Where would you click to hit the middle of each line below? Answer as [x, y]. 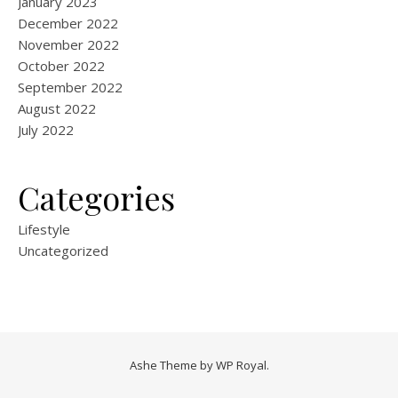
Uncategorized [63, 251]
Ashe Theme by [172, 365]
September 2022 [70, 87]
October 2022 [61, 66]
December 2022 [68, 23]
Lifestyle [44, 229]
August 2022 [57, 108]
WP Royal [241, 365]
